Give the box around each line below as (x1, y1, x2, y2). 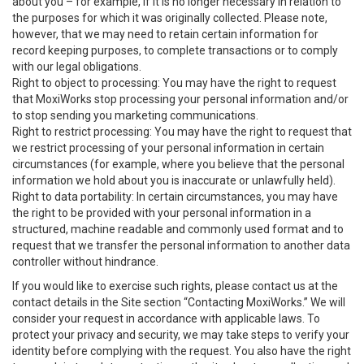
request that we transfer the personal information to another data (12, 239, 350, 252)
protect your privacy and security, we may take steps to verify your (12, 328, 349, 341)
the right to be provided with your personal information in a (12, 206, 311, 219)
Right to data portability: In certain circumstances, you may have (12, 190, 338, 203)
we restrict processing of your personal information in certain (12, 141, 324, 154)
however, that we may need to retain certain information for (12, 28, 318, 41)
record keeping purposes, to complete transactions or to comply (12, 44, 338, 57)
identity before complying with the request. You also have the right (12, 344, 351, 357)
